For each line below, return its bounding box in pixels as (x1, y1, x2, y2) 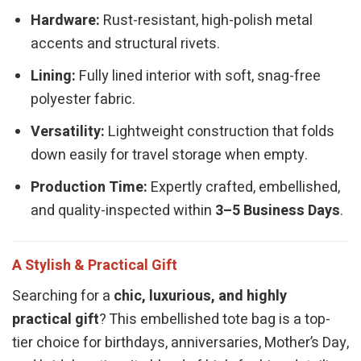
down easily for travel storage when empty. (31, 144, 309, 167)
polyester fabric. (31, 89, 136, 111)
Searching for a (12, 285, 114, 308)
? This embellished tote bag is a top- (99, 309, 330, 331)
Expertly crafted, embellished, (147, 176, 341, 198)
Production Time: (31, 176, 148, 198)
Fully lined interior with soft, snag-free (76, 65, 322, 88)
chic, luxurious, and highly (114, 285, 287, 308)
